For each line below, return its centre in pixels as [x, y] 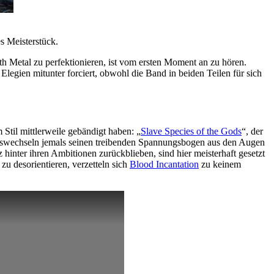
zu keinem [220, 165]
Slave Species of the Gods [191, 131]
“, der [252, 131]
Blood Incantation [164, 165]
